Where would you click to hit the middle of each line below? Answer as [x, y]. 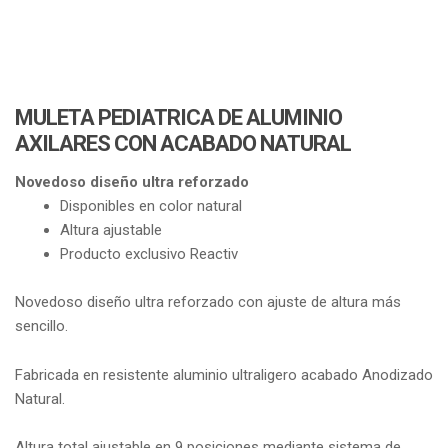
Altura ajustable [111, 230]
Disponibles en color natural [151, 206]
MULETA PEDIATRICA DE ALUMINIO [178, 117]
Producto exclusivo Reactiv [149, 254]
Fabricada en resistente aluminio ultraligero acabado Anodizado [224, 374]
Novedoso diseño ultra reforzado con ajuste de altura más [208, 302]
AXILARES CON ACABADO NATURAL [183, 143]
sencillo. [41, 326]
